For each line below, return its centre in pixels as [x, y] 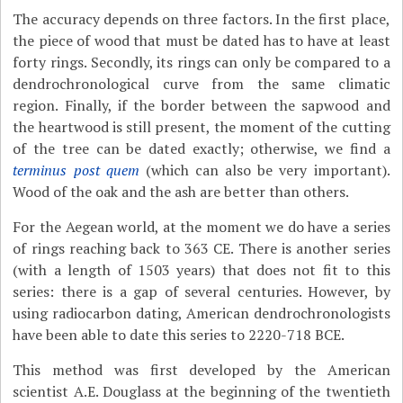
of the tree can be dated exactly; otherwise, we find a [201, 148]
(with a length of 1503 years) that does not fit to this [201, 270]
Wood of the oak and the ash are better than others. [181, 192]
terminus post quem [76, 170]
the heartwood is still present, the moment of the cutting [201, 127]
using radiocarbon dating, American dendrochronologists [201, 313]
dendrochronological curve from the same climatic [201, 84]
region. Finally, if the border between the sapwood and [201, 105]
